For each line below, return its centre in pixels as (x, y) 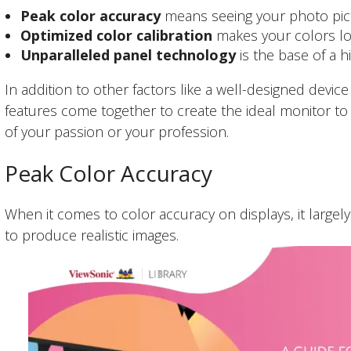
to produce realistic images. (96, 235)
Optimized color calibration (117, 36)
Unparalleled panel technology (128, 55)
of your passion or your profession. (117, 132)
